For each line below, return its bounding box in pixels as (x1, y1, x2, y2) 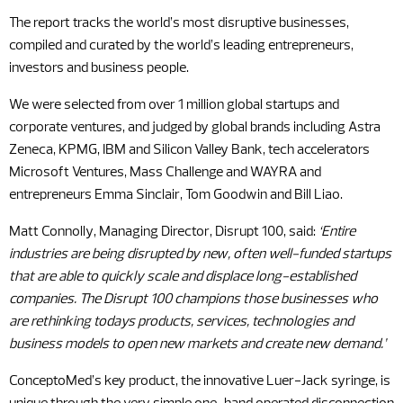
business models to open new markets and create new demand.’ (9, 337, 386, 352)
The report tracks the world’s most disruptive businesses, (9, 16, 349, 31)
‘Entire (318, 225, 355, 239)
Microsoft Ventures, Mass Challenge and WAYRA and (9, 166, 321, 180)
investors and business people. (9, 61, 189, 76)
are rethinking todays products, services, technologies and (9, 315, 354, 329)
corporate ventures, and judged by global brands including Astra (9, 121, 381, 135)
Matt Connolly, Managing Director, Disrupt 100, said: (9, 225, 318, 239)
